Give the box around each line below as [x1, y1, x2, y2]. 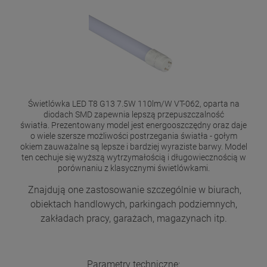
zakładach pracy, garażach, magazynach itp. [40, 212, 227, 224]
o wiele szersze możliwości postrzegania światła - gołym [30, 131, 237, 141]
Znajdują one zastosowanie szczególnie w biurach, [26, 184, 241, 195]
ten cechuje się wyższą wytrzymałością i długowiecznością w [21, 152, 246, 162]
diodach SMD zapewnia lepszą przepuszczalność [43, 109, 224, 119]
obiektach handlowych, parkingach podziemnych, [30, 198, 237, 210]
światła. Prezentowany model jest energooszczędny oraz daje [20, 120, 247, 130]
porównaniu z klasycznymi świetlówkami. [57, 163, 210, 173]
